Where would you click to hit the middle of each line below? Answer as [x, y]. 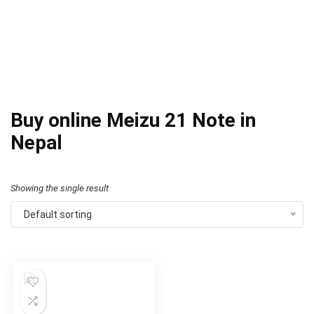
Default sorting [58, 214]
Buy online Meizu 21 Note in [133, 120]
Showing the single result [60, 188]
